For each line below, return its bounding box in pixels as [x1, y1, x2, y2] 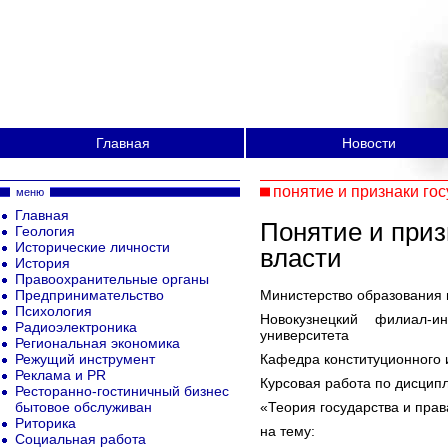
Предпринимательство [15, 287, 164, 303]
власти [260, 243, 342, 273]
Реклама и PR [15, 367, 106, 383]
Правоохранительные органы [15, 271, 209, 287]
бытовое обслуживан [15, 399, 152, 415]
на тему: [260, 423, 315, 439]
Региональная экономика [15, 335, 180, 351]
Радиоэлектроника [15, 319, 137, 335]
